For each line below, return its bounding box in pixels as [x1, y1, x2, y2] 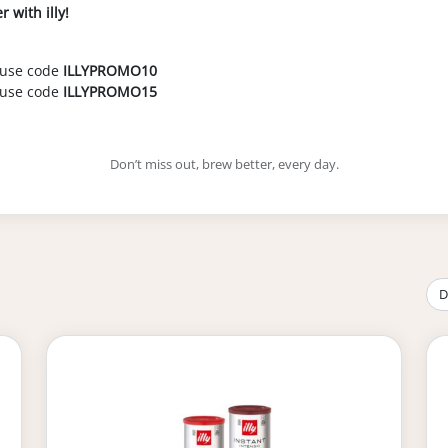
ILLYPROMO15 [63, 82, 157, 101]
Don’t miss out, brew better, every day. [109, 155, 339, 173]
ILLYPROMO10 [63, 61, 157, 80]
